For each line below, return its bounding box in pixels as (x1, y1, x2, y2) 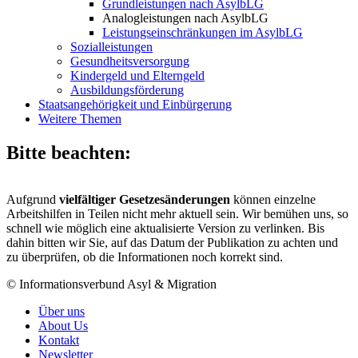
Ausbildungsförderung (70, 83, 184, 97)
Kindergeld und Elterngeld (70, 69, 205, 83)
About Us (38, 319, 88, 332)
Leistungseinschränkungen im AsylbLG (102, 26, 303, 40)
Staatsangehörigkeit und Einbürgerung (38, 97, 232, 112)
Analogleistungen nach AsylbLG (102, 11, 268, 26)
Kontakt (38, 333, 79, 347)
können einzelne (233, 193, 316, 206)
